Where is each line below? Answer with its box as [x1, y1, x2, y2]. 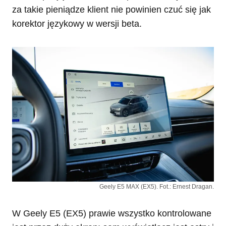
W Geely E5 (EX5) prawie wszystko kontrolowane [12, 208, 211, 219]
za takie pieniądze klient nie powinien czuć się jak [12, 5, 211, 15]
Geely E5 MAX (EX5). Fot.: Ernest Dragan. [99, 183, 214, 191]
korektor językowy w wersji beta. [12, 19, 142, 29]
